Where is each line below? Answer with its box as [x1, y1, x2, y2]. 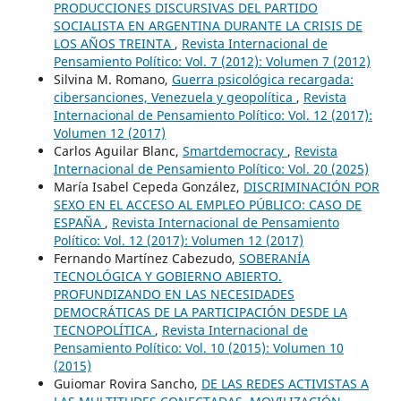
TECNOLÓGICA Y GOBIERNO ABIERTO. [53, 268, 282, 286]
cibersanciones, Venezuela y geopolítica [53, 89, 296, 107]
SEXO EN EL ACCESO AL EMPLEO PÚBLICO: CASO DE [53, 196, 362, 214]
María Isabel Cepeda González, [53, 178, 243, 196]
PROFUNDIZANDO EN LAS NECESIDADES [53, 286, 294, 303]
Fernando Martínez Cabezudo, [53, 250, 239, 268]
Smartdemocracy [182, 142, 287, 160]
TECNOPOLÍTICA [53, 321, 155, 339]
